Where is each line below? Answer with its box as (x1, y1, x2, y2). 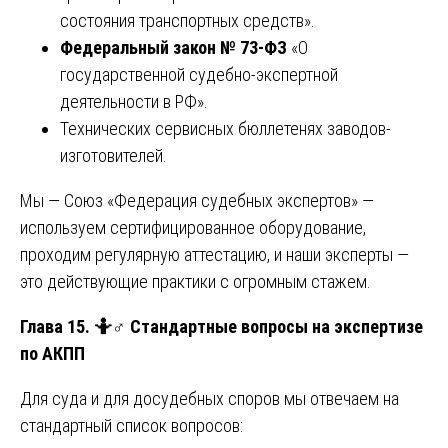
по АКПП (20, 342, 85, 364)
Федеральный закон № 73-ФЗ (60, 36, 287, 58)
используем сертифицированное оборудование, (20, 216, 366, 238)
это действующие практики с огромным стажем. (20, 270, 371, 292)
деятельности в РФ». (60, 90, 208, 112)
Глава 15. (20, 315, 94, 337)
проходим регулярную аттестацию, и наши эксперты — (20, 243, 409, 265)
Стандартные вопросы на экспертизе (126, 315, 423, 337)
